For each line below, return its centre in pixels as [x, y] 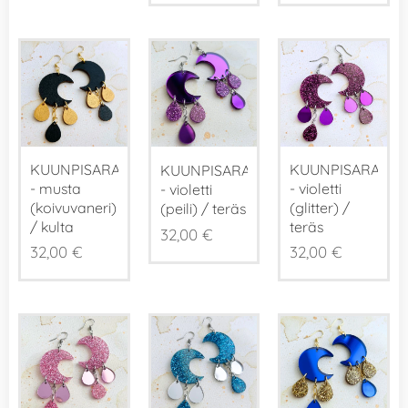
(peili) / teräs [203, 209]
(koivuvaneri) [73, 208]
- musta [56, 189]
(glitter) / [320, 208]
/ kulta [52, 227]
